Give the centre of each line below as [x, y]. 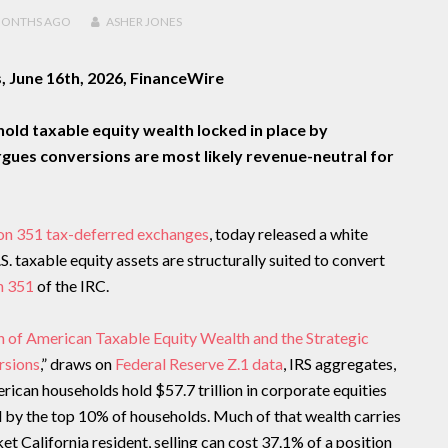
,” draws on [77, 363]
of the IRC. [71, 285]
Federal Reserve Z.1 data [198, 363]
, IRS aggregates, [339, 363]
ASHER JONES [143, 21]
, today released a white [288, 233]
